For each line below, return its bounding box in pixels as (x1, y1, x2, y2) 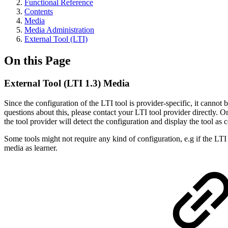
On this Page (4, 53, 71, 67)
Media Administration (24, 25, 94, 34)
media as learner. (4, 143, 60, 152)
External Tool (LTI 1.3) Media (4, 77, 130, 89)
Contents (24, 7, 53, 16)
